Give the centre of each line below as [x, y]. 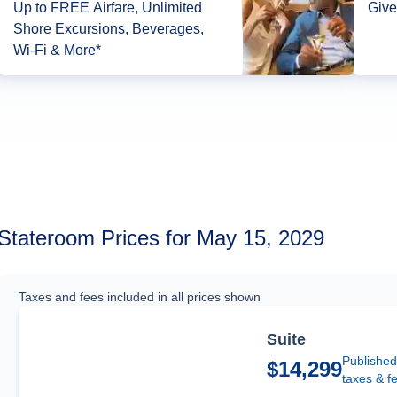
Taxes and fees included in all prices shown [140, 297]
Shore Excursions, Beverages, [109, 29]
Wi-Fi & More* [58, 51]
